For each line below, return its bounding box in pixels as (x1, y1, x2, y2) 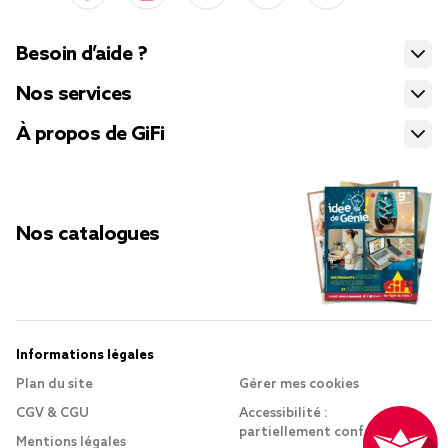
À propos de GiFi (16, 123, 165, 148)
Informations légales (16, 348, 154, 364)
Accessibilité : (239, 406, 328, 422)
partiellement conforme (239, 425, 399, 441)
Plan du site (16, 377, 93, 393)
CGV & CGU (16, 406, 89, 422)
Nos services (16, 83, 132, 108)
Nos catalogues (16, 222, 160, 247)
